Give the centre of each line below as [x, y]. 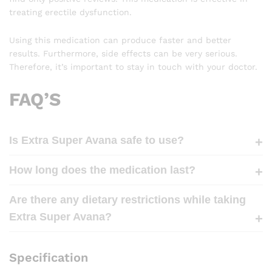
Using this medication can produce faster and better [120, 40]
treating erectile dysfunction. [70, 12]
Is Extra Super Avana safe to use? [97, 140]
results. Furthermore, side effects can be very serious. [123, 53]
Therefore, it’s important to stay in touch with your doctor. [133, 66]
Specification [49, 257]
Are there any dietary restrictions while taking [127, 199]
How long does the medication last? [102, 170]
